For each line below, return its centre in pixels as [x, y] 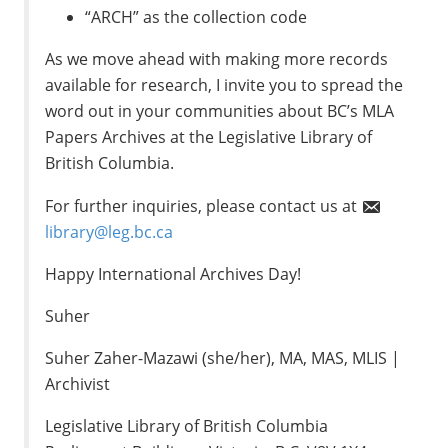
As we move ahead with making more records [217, 59]
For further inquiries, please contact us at [203, 205]
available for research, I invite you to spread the [224, 85]
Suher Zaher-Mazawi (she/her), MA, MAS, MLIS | [223, 358]
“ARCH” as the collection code [196, 17]
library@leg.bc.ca [109, 231]
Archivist [78, 384]
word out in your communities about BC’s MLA [220, 111]
